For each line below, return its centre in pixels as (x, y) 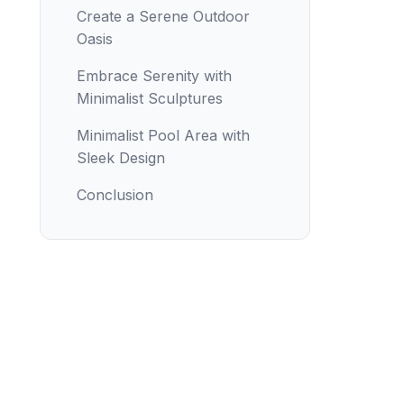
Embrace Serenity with (154, 76)
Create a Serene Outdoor (163, 16)
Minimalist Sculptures (150, 98)
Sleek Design (121, 158)
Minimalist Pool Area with (163, 135)
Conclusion (115, 195)
